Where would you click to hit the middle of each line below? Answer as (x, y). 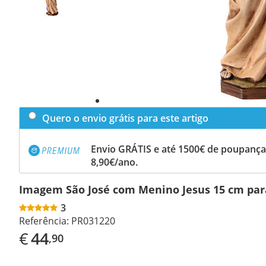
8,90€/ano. (114, 162)
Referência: (44, 221)
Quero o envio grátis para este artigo (125, 118)
